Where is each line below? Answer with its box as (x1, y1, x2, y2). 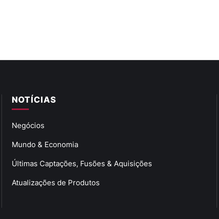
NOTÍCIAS (11, 94, 56, 105)
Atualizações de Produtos (11, 177, 100, 187)
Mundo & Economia (11, 139, 78, 149)
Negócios (11, 120, 44, 130)
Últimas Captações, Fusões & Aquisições (11, 158, 152, 168)
